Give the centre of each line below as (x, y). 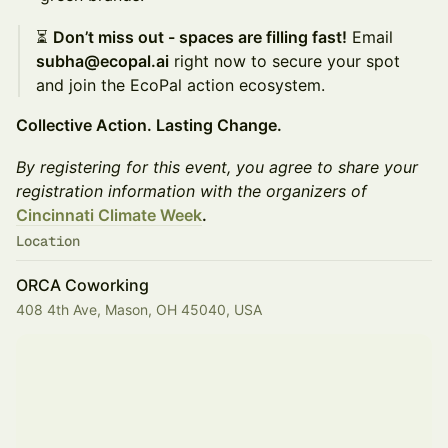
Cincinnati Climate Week (109, 215)
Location (48, 241)
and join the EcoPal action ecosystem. (180, 85)
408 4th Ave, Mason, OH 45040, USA (139, 309)
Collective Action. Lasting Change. (149, 125)
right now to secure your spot (284, 61)
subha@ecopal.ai (102, 61)
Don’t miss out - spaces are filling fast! (200, 37)
